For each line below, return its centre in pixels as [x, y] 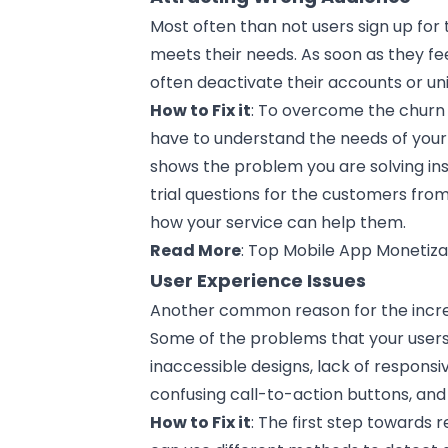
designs [281, 366]
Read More [196, 250]
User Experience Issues [258, 280]
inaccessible [201, 366]
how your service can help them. [278, 222]
